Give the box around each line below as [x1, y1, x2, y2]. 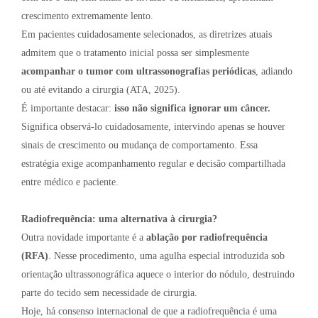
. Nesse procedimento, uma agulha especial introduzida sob [48, 250, 285, 261]
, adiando [256, 65, 292, 77]
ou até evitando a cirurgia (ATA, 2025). [21, 84, 180, 95]
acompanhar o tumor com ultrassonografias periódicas [21, 65, 256, 77]
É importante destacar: [21, 102, 114, 114]
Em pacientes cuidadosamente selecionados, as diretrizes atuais [21, 28, 272, 40]
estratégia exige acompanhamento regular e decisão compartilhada [21, 158, 285, 169]
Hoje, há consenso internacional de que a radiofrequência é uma [21, 305, 277, 317]
